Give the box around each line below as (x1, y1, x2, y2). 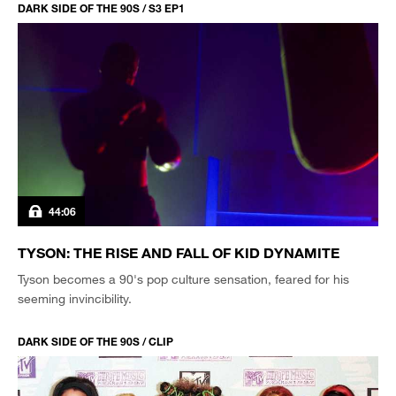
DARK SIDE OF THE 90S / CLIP (18, 333, 173, 348)
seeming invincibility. (18, 290, 132, 306)
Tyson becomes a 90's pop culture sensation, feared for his (18, 270, 349, 286)
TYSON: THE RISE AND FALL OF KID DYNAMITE (18, 243, 339, 261)
